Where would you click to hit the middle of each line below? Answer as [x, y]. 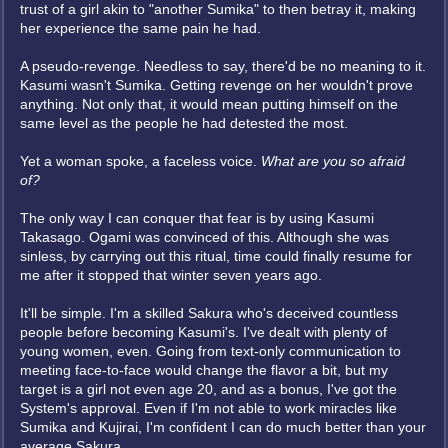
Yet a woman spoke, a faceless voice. [140, 161]
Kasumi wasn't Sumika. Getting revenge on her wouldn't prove [216, 85]
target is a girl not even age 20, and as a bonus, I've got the [208, 389]
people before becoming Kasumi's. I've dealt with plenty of [203, 332]
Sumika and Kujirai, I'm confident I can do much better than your [223, 427]
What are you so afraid [333, 161]
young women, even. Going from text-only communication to [210, 351]
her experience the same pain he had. [140, 28]
